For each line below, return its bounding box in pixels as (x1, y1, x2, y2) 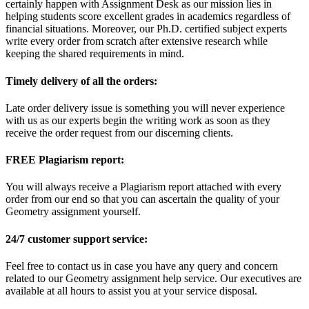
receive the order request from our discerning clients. (6, 126, 233, 139)
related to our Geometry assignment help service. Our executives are (6, 272, 301, 284)
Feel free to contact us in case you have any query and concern (6, 259, 278, 272)
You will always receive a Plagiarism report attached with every (6, 181, 281, 193)
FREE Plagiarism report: (6, 154, 124, 166)
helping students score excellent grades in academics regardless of (6, 10, 290, 23)
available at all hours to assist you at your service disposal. (6, 284, 257, 297)
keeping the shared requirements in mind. (6, 48, 184, 60)
